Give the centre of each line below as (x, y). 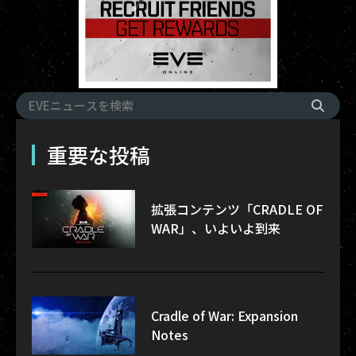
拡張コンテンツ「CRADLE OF (237, 209)
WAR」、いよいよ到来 (216, 228)
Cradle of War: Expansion (224, 316)
